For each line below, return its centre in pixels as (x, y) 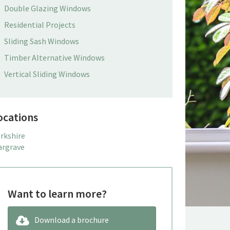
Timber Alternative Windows (54, 57)
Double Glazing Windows (47, 8)
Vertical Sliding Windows (47, 74)
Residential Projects (40, 25)
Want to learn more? (57, 194)
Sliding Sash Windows (41, 41)
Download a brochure (71, 220)
